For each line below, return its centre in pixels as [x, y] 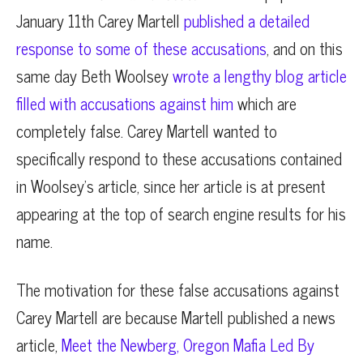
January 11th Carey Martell [100, 20]
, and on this [305, 48]
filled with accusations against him [125, 103]
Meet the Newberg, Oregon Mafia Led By [186, 344]
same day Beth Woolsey [94, 75]
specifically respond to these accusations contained [179, 158]
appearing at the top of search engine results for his [181, 213]
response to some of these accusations [141, 48]
